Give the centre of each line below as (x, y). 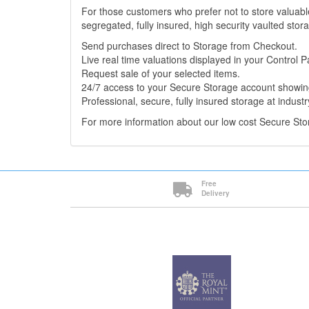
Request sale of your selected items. (161, 73)
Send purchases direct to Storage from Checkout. (189, 46)
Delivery (216, 193)
